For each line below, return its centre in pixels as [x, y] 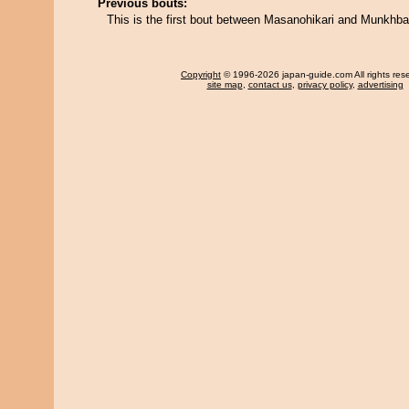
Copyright [201, 74]
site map [225, 84]
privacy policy [325, 84]
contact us [270, 84]
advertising [380, 84]
